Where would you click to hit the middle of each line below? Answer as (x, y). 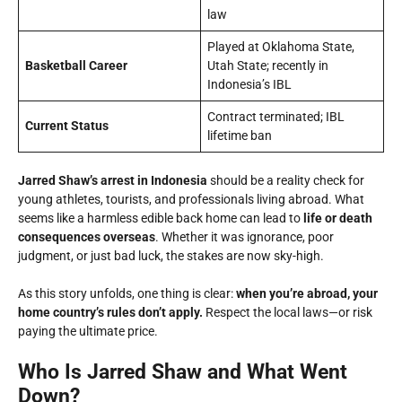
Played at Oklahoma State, (281, 47)
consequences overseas (87, 237)
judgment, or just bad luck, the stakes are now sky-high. (171, 256)
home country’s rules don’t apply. (110, 312)
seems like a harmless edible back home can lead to (161, 218)
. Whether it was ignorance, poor (245, 237)
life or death (338, 218)
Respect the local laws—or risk (288, 312)
